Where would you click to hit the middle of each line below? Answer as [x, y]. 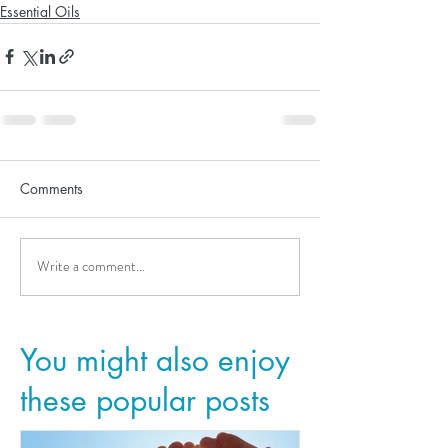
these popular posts [145, 399]
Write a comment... [91, 266]
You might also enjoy [155, 359]
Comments [51, 188]
